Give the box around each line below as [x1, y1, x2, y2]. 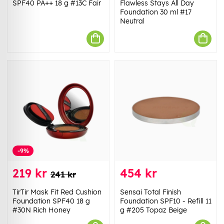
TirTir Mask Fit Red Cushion [12, 187, 101, 196]
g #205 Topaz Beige [120, 205, 187, 214]
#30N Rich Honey [12, 205, 70, 214]
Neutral [120, 16, 144, 25]
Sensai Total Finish [120, 187, 181, 196]
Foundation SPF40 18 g [12, 196, 90, 205]
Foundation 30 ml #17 [120, 7, 191, 16]
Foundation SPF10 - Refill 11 [120, 196, 211, 205]
